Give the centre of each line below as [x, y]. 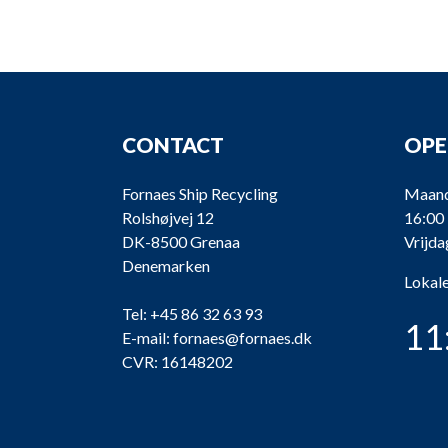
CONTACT [173, 144]
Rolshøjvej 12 [168, 217]
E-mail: [146, 337]
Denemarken [166, 265]
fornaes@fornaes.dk [242, 337]
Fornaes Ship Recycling [200, 193]
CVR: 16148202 [177, 361]
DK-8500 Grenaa [181, 241]
